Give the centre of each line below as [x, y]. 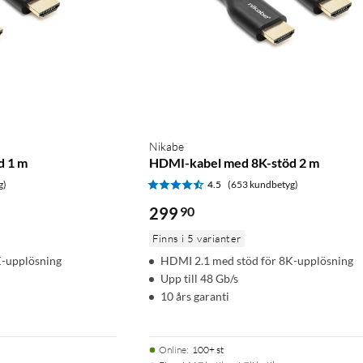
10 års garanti [195, 296]
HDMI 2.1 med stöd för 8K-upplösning [257, 260]
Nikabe [167, 146]
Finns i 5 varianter [197, 238]
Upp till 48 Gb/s [199, 278]
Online [173, 349]
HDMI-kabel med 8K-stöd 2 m [234, 162]
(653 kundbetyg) [263, 184]
